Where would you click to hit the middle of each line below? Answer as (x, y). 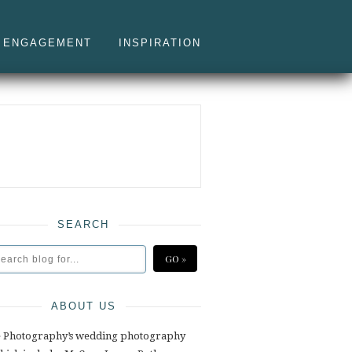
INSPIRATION (160, 43)
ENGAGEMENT (48, 43)
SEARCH (83, 224)
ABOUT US (83, 306)
